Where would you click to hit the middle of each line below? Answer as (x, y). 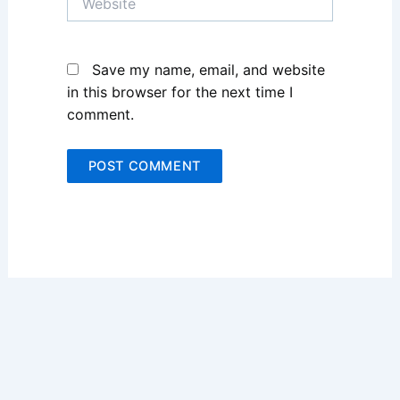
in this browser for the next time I (179, 92)
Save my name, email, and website (208, 70)
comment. (100, 115)
